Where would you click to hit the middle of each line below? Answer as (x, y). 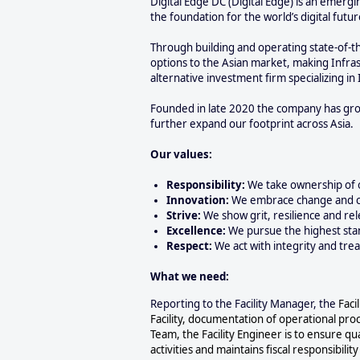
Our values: (181, 154)
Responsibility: (206, 185)
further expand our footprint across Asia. (252, 124)
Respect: (189, 246)
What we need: (190, 276)
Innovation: (198, 200)
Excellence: (196, 231)
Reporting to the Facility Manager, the (244, 304)
